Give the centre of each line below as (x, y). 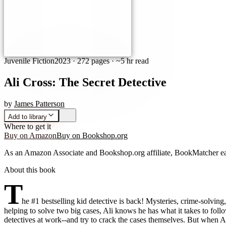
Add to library (27, 117)
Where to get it (27, 126)
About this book (30, 169)
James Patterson (39, 103)
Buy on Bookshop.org (92, 135)
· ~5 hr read (129, 61)
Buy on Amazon (30, 135)
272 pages (93, 61)
